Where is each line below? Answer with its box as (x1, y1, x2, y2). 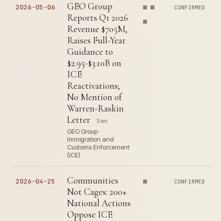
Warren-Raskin (67, 103, 124, 114)
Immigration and (67, 135, 114, 143)
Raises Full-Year (67, 35, 126, 46)
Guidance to (67, 46, 113, 57)
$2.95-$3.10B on (67, 57, 121, 69)
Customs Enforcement (67, 143, 130, 151)
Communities (67, 175, 118, 186)
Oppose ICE (67, 209, 112, 220)
